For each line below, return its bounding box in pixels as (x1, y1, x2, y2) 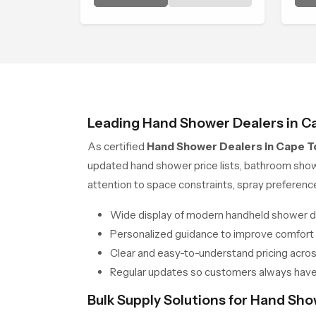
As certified (87, 139, 145, 153)
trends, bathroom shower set (97, 8, 237, 22)
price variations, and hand (97, 25, 217, 39)
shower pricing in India (97, 42, 201, 56)
